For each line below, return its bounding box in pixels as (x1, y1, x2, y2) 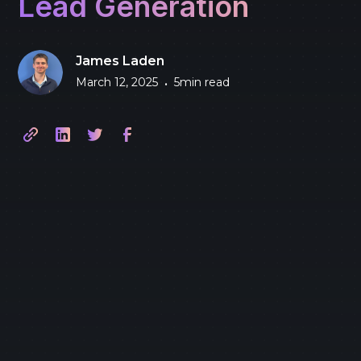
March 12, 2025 (76, 75, 159, 89)
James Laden (76, 53, 165, 68)
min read (180, 75, 230, 89)
